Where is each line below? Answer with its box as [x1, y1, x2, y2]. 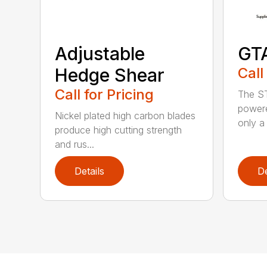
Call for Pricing [55, 86, 154, 104]
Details [74, 165, 105, 178]
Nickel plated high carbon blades [55, 110, 196, 122]
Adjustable [55, 43, 145, 65]
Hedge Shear [55, 64, 165, 86]
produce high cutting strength [55, 124, 182, 136]
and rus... [55, 138, 95, 151]
